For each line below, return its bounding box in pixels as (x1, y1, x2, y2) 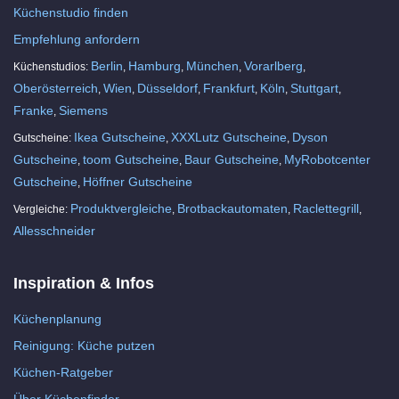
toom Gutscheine (83, 152, 179, 167)
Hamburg (128, 59, 181, 74)
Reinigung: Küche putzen (13, 338, 155, 354)
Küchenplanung (13, 312, 102, 327)
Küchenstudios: (13, 61, 91, 73)
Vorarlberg (244, 59, 303, 74)
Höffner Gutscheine (83, 175, 192, 190)
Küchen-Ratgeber (13, 365, 113, 380)
